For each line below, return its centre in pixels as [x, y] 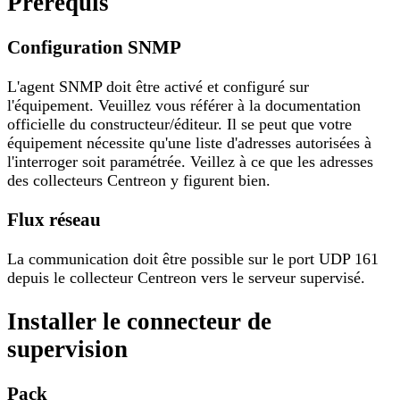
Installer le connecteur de [139, 321]
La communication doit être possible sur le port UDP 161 [193, 259]
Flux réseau [54, 220]
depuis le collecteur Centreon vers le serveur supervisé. [186, 278]
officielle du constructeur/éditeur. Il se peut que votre [179, 125]
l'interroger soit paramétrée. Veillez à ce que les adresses [190, 162]
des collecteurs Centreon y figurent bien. [139, 181]
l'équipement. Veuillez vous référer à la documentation [184, 106]
